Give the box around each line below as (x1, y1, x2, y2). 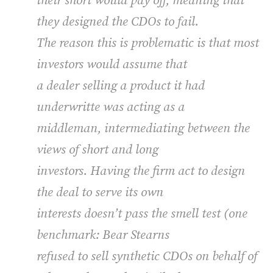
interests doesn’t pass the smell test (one (37, 205, 247, 222)
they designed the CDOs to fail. (37, 13, 199, 30)
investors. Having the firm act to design (37, 163, 245, 179)
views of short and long (37, 141, 158, 158)
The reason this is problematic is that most (37, 35, 259, 51)
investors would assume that (37, 56, 187, 73)
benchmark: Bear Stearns (37, 227, 169, 243)
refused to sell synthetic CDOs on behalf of (37, 248, 257, 264)
